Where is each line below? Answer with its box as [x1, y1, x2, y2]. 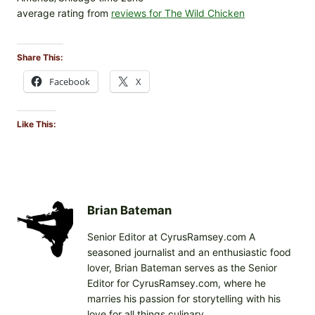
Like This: [17, 119, 56, 130]
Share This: [17, 52, 63, 63]
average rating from [17, 7, 111, 20]
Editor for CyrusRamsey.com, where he [87, 277, 266, 290]
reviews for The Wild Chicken [111, 7, 245, 20]
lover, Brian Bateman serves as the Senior [87, 262, 277, 274]
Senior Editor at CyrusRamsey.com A [87, 231, 255, 243]
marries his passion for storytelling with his [87, 292, 281, 305]
